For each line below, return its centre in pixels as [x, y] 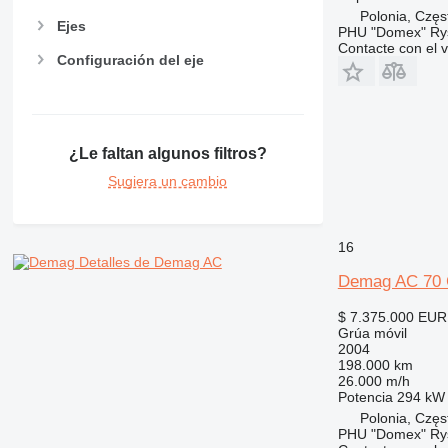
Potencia [365, 396]
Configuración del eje [130, 60]
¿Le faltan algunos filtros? [167, 153]
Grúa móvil [372, 332]
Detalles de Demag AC [150, 261]
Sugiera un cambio [168, 180]
